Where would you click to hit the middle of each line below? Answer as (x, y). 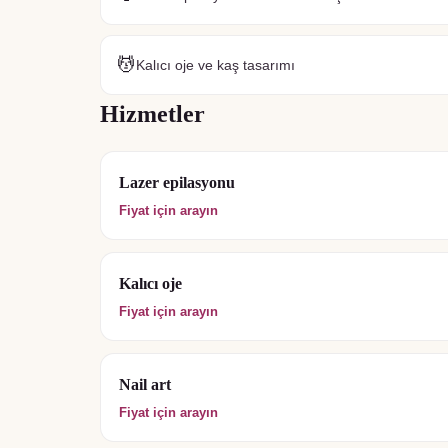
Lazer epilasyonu (177, 182)
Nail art (145, 384)
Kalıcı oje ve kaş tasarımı (215, 64)
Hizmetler (152, 114)
